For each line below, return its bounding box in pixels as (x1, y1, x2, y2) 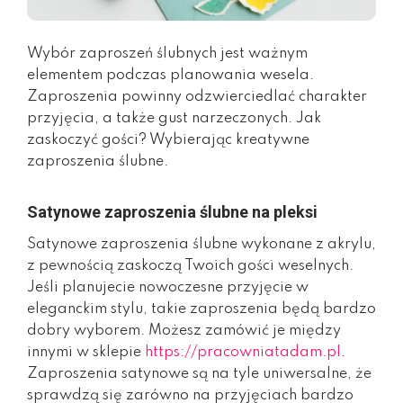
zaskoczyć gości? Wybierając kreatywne (27, 132, 309, 148)
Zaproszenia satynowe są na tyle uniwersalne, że (27, 366, 372, 381)
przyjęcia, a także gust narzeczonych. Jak (27, 111, 321, 126)
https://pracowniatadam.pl (145, 345, 341, 360)
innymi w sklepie (27, 345, 145, 360)
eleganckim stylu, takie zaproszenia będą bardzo (27, 301, 376, 317)
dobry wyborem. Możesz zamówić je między (27, 323, 341, 338)
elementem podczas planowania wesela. (27, 67, 314, 83)
